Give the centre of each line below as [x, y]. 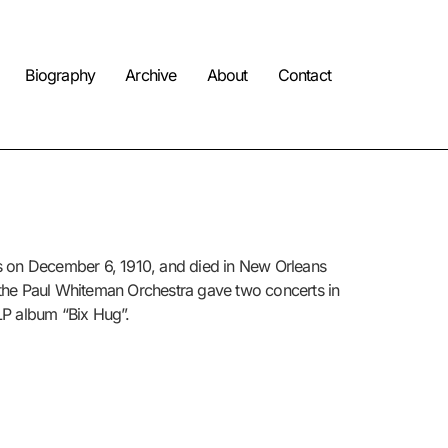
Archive [151, 74]
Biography [60, 74]
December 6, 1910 [89, 266]
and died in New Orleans [243, 266]
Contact [304, 74]
